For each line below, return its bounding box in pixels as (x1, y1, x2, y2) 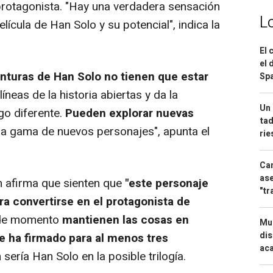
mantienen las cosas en (62, 211, 189, 229)
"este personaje (125, 174, 208, 192)
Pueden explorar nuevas (65, 104, 194, 122)
